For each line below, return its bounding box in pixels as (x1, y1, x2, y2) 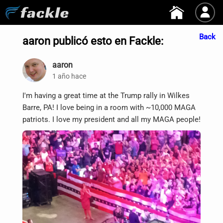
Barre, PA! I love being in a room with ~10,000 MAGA (22, 103, 196, 112)
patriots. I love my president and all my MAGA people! (22, 115, 201, 124)
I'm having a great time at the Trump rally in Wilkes (22, 91, 190, 100)
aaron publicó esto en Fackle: (22, 34, 163, 47)
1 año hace (52, 72, 86, 80)
